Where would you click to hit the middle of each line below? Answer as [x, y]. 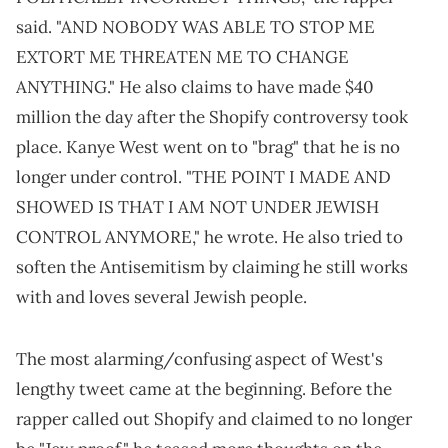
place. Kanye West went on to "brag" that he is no [208, 147]
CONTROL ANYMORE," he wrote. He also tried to [209, 237]
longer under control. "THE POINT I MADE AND [203, 177]
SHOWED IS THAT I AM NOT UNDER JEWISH [197, 207]
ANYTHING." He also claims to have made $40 [195, 87]
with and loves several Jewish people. [161, 297]
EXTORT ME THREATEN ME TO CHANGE [182, 57]
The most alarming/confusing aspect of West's [199, 359]
